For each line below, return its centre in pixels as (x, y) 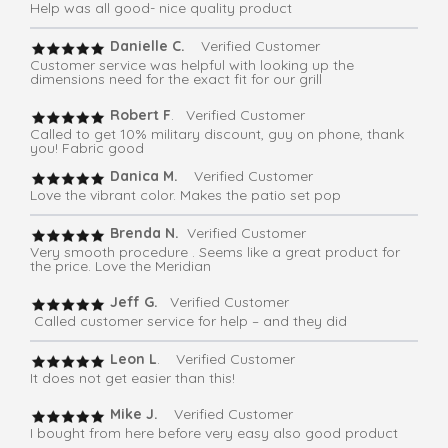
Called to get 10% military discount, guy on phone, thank (217, 134)
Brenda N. (142, 233)
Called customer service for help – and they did (188, 321)
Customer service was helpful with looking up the (192, 65)
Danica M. (146, 176)
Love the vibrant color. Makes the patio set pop (185, 195)
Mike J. (136, 414)
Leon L (131, 359)
